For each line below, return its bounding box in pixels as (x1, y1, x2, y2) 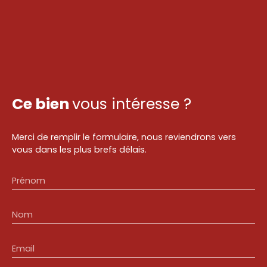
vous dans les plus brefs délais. (12, 144, 147, 156)
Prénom (12, 175, 45, 187)
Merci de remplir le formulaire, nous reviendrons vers (12, 131, 236, 143)
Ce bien (12, 94, 69, 114)
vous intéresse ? (72, 94, 191, 114)
